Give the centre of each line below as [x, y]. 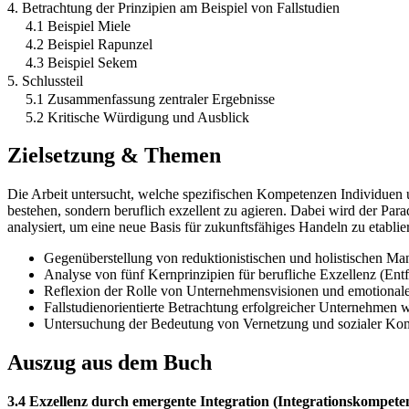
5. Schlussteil [45, 80]
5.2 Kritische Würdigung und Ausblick [137, 117]
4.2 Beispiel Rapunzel [89, 44]
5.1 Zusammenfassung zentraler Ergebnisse [150, 99]
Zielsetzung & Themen [114, 156]
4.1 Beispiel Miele [78, 26]
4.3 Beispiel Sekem [81, 62]
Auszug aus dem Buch [110, 363]
